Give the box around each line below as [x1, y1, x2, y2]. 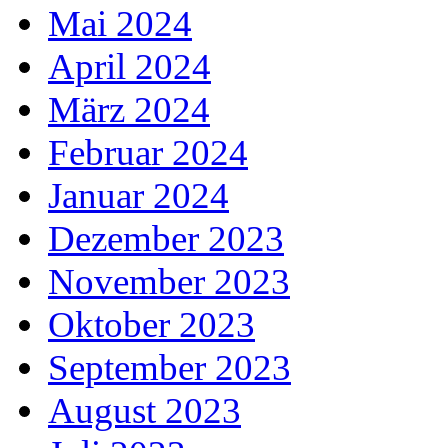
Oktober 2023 [48, 303, 255, 345]
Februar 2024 [48, 131, 248, 173]
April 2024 [48, 45, 211, 87]
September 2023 [48, 346, 291, 388]
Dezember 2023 [48, 217, 284, 259]
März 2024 [48, 88, 210, 130]
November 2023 [48, 260, 290, 302]
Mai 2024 [48, 2, 192, 44]
